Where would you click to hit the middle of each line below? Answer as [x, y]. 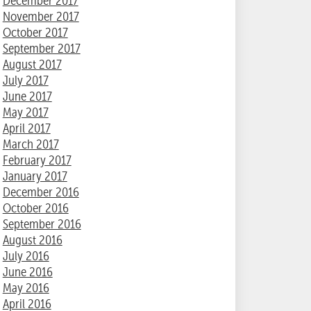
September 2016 [42, 224]
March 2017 [31, 144]
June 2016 [27, 272]
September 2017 [41, 49]
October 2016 [35, 208]
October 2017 [35, 33]
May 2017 [25, 112]
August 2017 [32, 65]
